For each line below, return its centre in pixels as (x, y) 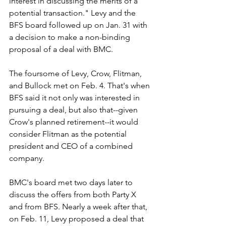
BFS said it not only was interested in (75, 97)
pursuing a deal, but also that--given (74, 109)
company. (28, 158)
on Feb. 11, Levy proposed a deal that (77, 218)
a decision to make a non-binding (71, 37)
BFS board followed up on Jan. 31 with (79, 25)
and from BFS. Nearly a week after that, (79, 206)
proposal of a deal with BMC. (61, 49)
